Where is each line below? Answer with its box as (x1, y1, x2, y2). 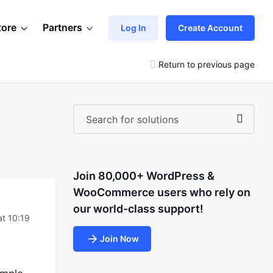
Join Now (99, 233, 139, 244)
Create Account (178, 22, 243, 33)
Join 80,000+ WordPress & (73, 169, 214, 182)
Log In (121, 22, 146, 33)
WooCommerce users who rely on (73, 186, 250, 199)
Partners (43, 21, 82, 34)
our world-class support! (73, 202, 204, 215)
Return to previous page (158, 58, 255, 69)
